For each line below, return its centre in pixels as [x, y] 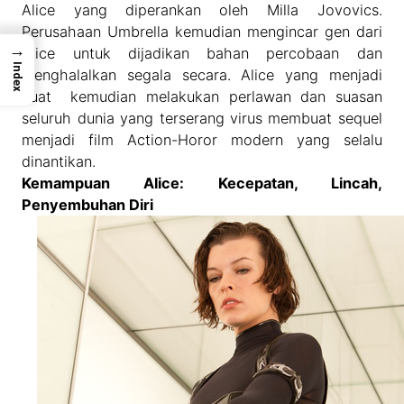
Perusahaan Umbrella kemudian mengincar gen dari [202, 32]
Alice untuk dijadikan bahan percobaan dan [202, 54]
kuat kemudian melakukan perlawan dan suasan [202, 97]
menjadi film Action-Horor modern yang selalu [202, 140]
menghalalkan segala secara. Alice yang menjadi [202, 75]
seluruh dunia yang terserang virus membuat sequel [202, 119]
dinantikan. [59, 162]
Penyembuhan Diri [88, 205]
